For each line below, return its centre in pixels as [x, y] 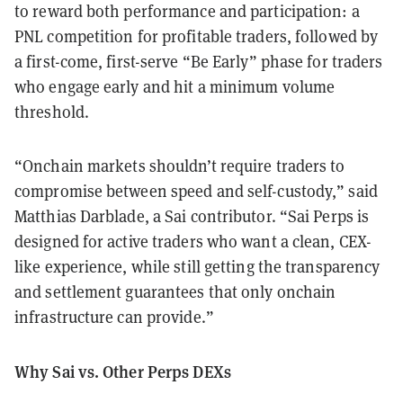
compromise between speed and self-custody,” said [196, 191]
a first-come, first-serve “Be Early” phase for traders [199, 61]
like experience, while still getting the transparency [197, 266]
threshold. [52, 112]
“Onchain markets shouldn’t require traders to [180, 166]
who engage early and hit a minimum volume [175, 86]
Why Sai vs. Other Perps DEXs [123, 371]
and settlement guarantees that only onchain [175, 291]
